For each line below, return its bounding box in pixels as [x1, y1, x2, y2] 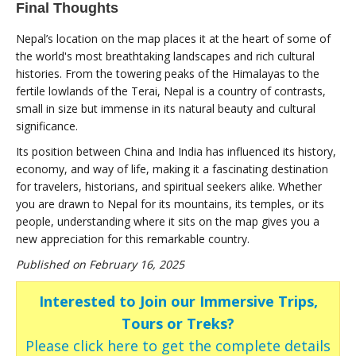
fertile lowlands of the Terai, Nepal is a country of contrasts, [16, 83, 326, 99]
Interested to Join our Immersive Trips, [38, 291, 318, 311]
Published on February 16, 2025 [16, 256, 184, 272]
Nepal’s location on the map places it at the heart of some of [16, 30, 331, 46]
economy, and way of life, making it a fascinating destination [16, 161, 328, 176]
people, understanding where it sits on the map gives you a [16, 213, 319, 229]
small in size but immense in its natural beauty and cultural [16, 100, 315, 116]
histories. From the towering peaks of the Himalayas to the [16, 65, 319, 81]
